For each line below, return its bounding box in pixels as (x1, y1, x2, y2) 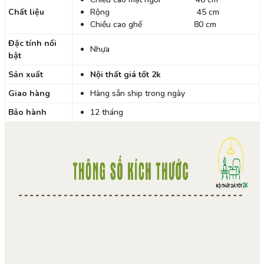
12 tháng (90, 106, 123, 118)
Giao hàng (8, 87, 50, 99)
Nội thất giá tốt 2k (90, 68, 161, 80)
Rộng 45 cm (90, 6, 219, 18)
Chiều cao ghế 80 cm (90, 18, 216, 30)
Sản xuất (8, 68, 43, 80)
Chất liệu (8, 6, 44, 18)
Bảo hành (8, 106, 47, 118)
